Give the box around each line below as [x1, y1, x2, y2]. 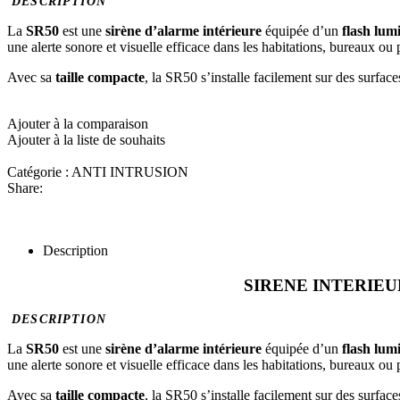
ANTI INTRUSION [71, 163, 188, 179]
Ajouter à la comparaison [7, 115, 148, 131]
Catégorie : [7, 163, 69, 179]
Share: [7, 179, 43, 196]
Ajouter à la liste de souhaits [7, 131, 165, 147]
